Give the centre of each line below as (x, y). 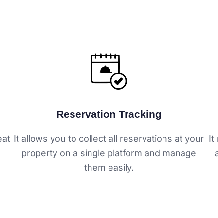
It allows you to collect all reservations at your (109, 138)
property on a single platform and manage (109, 153)
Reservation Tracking (109, 114)
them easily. (109, 168)
